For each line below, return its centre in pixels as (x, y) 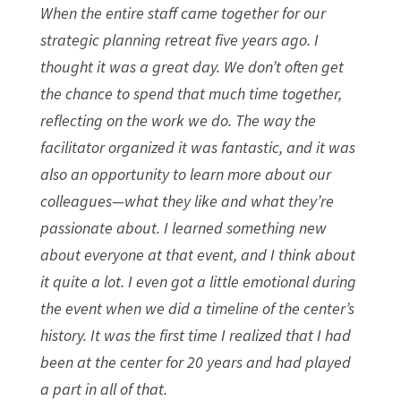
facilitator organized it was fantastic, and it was (197, 147)
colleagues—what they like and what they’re (187, 200)
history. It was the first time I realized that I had (195, 335)
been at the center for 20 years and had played (195, 362)
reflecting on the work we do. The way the (178, 120)
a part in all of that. (103, 388)
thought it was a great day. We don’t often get (192, 66)
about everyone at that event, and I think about (197, 254)
